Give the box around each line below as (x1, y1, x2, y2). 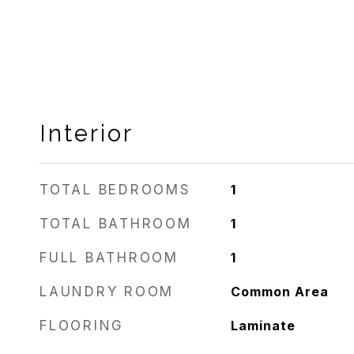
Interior (40, 120, 134, 147)
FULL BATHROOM (40, 250, 179, 265)
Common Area (230, 284, 329, 299)
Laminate (230, 318, 296, 333)
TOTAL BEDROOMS (40, 182, 191, 198)
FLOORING (40, 318, 124, 333)
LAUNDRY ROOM (40, 284, 174, 299)
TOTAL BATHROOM (40, 216, 192, 232)
